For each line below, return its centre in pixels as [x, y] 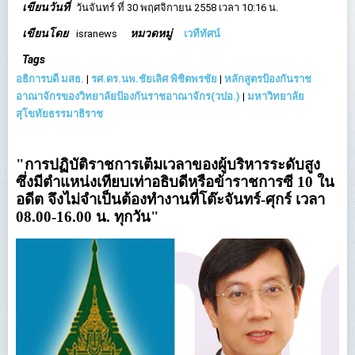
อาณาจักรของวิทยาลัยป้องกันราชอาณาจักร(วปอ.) [128, 96]
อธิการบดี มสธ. [50, 79]
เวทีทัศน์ [202, 34]
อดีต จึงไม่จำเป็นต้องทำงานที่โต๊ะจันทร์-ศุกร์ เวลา [170, 199]
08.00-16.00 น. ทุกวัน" [88, 217]
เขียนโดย [45, 33]
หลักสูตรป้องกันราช [268, 79]
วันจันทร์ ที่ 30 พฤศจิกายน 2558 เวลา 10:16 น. [177, 8]
